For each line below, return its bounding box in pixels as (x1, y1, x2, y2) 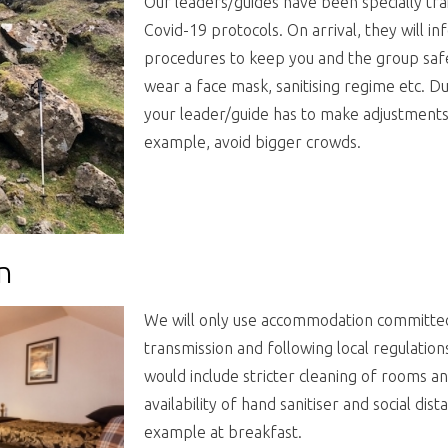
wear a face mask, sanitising (144, 77, 344, 96)
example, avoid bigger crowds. (144, 133, 361, 152)
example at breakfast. (144, 423, 302, 442)
